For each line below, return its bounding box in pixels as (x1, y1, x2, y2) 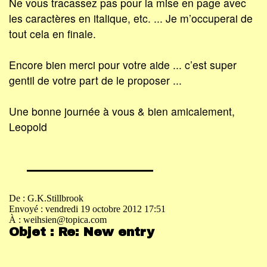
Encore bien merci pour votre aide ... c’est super (9, 57, 237, 72)
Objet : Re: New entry (9, 225, 154, 239)
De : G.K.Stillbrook (9, 193, 83, 204)
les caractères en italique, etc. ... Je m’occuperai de (9, 10, 253, 26)
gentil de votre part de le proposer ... (9, 72, 182, 88)
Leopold (9, 119, 47, 134)
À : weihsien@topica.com (9, 215, 107, 225)
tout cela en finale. (9, 26, 96, 41)
